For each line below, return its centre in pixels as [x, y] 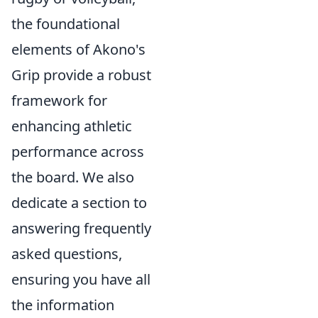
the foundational [66, 24]
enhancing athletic [72, 126]
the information [63, 305]
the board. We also [73, 177]
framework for [59, 100]
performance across [78, 152]
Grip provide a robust [81, 75]
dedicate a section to [79, 203]
